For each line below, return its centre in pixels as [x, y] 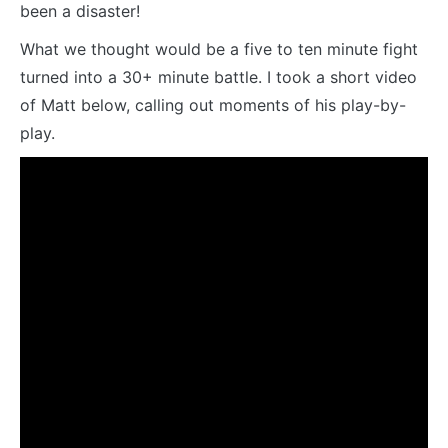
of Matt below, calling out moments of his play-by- [213, 104]
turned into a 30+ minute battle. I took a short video [218, 76]
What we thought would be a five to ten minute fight [219, 48]
